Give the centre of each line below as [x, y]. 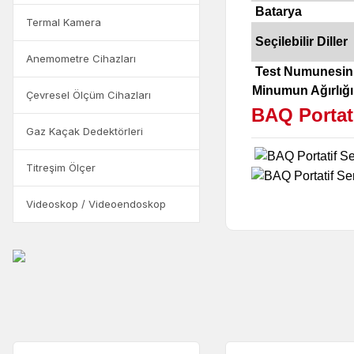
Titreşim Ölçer [61, 168]
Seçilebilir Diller [301, 42]
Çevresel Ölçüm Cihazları [88, 95]
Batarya [278, 12]
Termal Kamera [64, 22]
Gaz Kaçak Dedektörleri [85, 131]
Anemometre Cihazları [81, 58]
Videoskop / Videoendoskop [96, 204]
